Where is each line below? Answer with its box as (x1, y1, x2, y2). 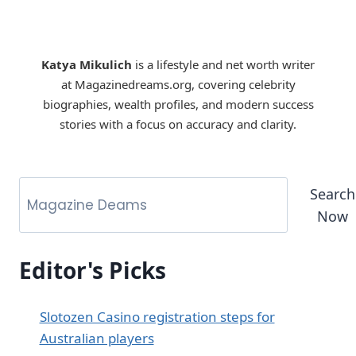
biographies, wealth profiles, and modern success (42, 96, 314, 113)
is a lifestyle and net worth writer (132, 56, 315, 73)
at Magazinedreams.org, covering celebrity (60, 76, 296, 93)
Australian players (39, 328, 154, 347)
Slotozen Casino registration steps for (39, 307, 275, 326)
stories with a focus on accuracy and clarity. (60, 116, 296, 133)
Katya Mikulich (41, 56, 132, 73)
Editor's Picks (19, 254, 166, 285)
